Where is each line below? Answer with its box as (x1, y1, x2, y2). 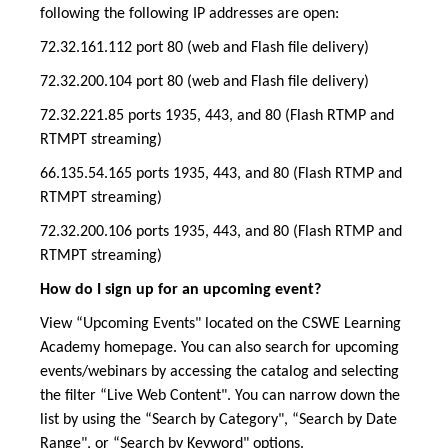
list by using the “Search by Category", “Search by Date (40, 412, 397, 429)
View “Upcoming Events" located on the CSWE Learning (40, 316, 401, 333)
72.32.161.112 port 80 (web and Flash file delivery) (40, 40, 369, 57)
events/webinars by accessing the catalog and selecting (40, 364, 399, 381)
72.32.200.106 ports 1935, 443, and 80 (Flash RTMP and (40, 224, 402, 241)
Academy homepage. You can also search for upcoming (40, 340, 399, 357)
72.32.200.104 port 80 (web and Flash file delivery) (40, 74, 369, 91)
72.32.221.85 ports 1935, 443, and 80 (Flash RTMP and (40, 108, 394, 125)
